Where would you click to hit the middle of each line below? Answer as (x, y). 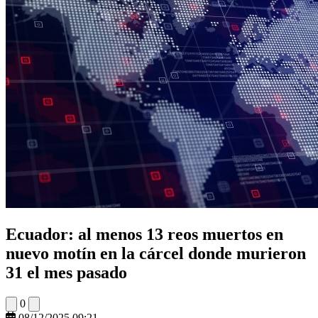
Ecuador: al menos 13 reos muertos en (144, 234)
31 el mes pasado (66, 272)
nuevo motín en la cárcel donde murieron (156, 253)
